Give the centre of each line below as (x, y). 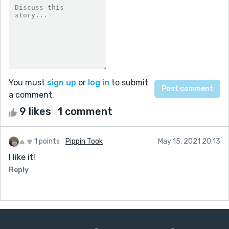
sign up (62, 82)
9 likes (35, 111)
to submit (129, 82)
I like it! (22, 157)
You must (28, 82)
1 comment (85, 111)
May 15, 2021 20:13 (189, 141)
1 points (47, 141)
